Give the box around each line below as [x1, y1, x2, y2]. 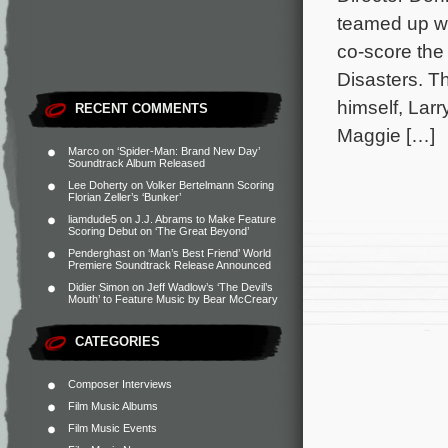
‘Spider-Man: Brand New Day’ [117, 145, 260, 157]
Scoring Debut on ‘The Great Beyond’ [68, 225, 249, 237]
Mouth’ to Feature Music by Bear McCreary [68, 293, 278, 305]
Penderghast [68, 247, 130, 259]
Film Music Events [68, 422, 157, 434]
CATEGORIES [75, 334, 160, 349]
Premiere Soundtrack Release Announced [68, 259, 271, 271]
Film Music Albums [68, 400, 158, 412]
